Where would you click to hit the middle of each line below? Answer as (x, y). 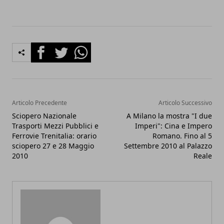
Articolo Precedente (39, 103)
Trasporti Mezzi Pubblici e (55, 126)
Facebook (49, 48)
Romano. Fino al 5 (182, 136)
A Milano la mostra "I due (169, 116)
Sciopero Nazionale (44, 116)
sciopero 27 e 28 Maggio (53, 146)
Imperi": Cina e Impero (173, 126)
